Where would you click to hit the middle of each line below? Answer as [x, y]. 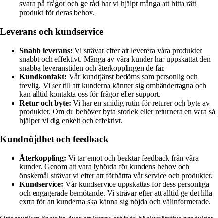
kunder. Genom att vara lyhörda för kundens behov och [104, 167]
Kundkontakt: [43, 76]
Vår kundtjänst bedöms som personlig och [132, 76]
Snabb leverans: [46, 50]
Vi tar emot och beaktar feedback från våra [132, 158]
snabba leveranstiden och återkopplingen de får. [92, 68]
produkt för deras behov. [57, 13]
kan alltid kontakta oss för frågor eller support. [90, 94]
